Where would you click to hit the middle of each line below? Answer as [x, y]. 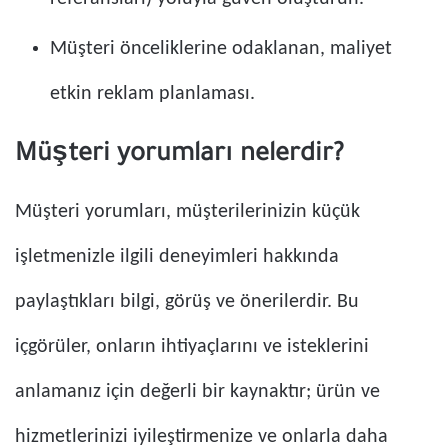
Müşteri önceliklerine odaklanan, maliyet [221, 49]
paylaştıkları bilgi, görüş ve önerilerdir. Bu [187, 302]
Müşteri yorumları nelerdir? [179, 156]
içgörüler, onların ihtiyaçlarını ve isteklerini [192, 347]
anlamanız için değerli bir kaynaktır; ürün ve [197, 392]
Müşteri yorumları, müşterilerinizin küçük [187, 212]
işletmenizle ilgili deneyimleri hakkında [177, 257]
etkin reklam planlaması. [152, 94]
